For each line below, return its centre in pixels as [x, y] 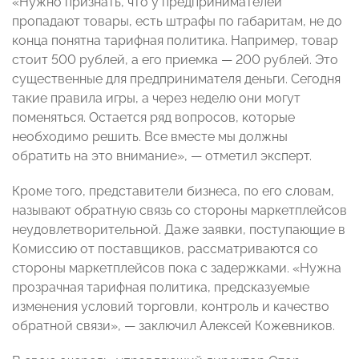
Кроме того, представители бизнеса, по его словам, [173, 191]
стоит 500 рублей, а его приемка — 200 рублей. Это [175, 59]
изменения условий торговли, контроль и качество [171, 306]
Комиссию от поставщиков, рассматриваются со [165, 248]
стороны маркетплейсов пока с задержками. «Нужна [177, 268]
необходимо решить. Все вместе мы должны [150, 136]
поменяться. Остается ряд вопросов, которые [153, 117]
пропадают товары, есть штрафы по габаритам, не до [177, 21]
